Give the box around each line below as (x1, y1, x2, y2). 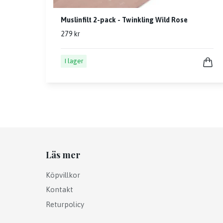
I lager (64, 57, 83, 65)
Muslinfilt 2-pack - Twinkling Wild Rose (61, 16, 188, 24)
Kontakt (46, 185, 73, 194)
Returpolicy (46, 200, 84, 209)
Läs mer (46, 149, 80, 161)
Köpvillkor (46, 170, 80, 179)
